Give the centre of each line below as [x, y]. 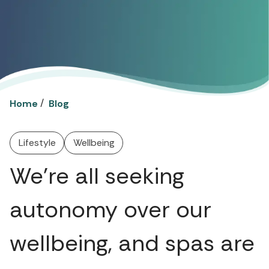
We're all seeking [97, 176]
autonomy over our [110, 210]
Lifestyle [37, 142]
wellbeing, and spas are [132, 243]
